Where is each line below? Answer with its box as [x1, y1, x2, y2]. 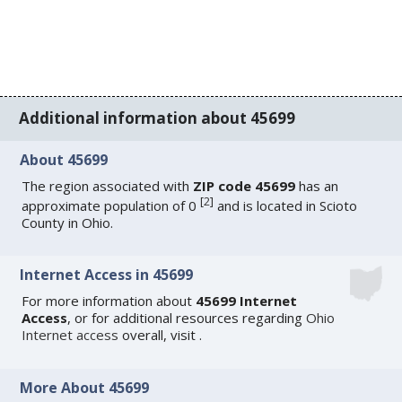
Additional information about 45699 [19, 108, 296, 129]
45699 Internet [196, 292, 298, 310]
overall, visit [118, 326, 200, 345]
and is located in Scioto [214, 196, 358, 214]
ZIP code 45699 [193, 176, 296, 195]
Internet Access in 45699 [20, 265, 194, 285]
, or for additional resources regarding [67, 309, 307, 328]
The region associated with [22, 176, 194, 195]
